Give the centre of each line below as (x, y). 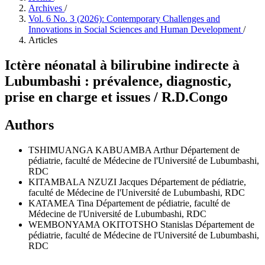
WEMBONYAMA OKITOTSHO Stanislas (112, 224)
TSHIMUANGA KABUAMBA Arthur (104, 150)
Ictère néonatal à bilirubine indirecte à (122, 65)
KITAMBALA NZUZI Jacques (89, 182)
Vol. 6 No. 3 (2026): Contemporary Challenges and (124, 19)
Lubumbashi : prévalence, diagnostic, (118, 81)
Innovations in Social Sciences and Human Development (136, 29)
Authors (29, 125)
